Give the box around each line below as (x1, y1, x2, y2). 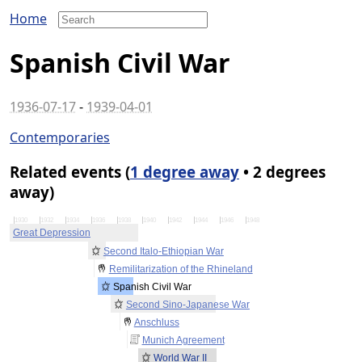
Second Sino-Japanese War (125, 299, 250, 311)
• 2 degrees (239, 161, 326, 182)
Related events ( (10, 161, 130, 182)
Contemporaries (10, 128, 110, 146)
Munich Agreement (141, 335, 225, 347)
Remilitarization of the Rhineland (108, 263, 253, 276)
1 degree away (130, 161, 239, 182)
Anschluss (133, 317, 179, 329)
